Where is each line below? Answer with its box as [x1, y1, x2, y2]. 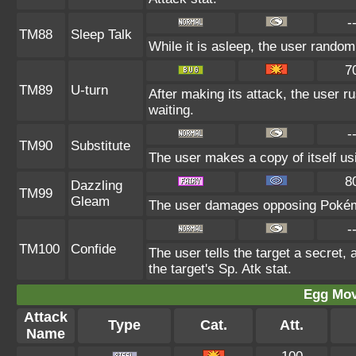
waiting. [149, 103, 194, 118]
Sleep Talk [71, 27, 132, 42]
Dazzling [71, 178, 122, 193]
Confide [71, 242, 116, 257]
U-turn [71, 83, 108, 98]
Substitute [71, 138, 130, 153]
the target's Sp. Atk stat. [149, 261, 292, 277]
